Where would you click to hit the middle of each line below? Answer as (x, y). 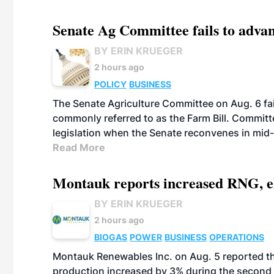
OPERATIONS (237, 237)
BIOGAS (111, 237)
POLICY (110, 84)
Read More (79, 147)
